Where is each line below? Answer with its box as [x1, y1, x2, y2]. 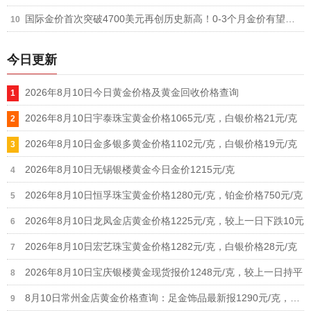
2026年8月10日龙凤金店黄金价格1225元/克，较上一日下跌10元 [25, 215, 304, 226]
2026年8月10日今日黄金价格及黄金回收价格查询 [25, 86, 239, 98]
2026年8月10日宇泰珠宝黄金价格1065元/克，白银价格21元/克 [25, 112, 297, 124]
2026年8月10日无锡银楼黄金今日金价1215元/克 [25, 163, 235, 175]
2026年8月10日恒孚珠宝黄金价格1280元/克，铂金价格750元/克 [25, 189, 303, 201]
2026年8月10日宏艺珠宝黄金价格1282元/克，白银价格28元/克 [25, 240, 297, 252]
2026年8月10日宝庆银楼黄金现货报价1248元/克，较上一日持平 [25, 266, 303, 278]
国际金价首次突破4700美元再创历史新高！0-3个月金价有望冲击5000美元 [285, 12, 295, 24]
